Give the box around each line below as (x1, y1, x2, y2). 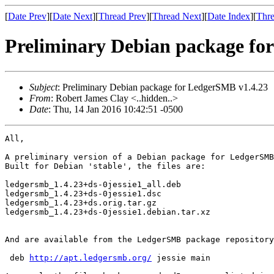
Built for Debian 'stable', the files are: (5, 161, 206, 171)
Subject (29, 81, 57, 92)
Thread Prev (98, 11, 146, 21)
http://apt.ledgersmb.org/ (29, 253, 152, 262)
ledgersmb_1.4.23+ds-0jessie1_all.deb (5, 179, 181, 189)
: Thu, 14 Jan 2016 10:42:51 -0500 (48, 103, 183, 114)
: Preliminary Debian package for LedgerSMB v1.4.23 (57, 81, 268, 92)
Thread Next (152, 11, 201, 21)
